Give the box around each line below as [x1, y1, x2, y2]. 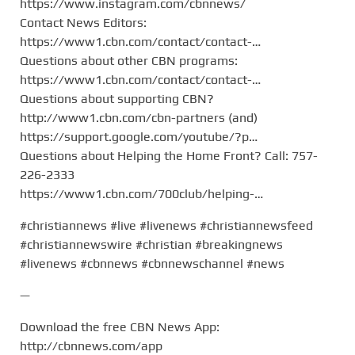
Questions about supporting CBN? [20, 90, 214, 106]
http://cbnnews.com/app [20, 338, 162, 353]
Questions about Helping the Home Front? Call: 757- [20, 147, 318, 163]
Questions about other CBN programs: [20, 52, 238, 68]
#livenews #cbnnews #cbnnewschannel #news [20, 255, 284, 271]
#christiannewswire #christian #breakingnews [20, 236, 283, 252]
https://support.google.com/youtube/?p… [20, 128, 258, 144]
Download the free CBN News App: [20, 319, 219, 334]
